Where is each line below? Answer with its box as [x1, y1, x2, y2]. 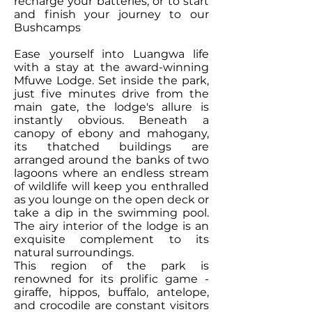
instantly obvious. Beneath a [14, 114, 209, 127]
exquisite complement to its [14, 233, 209, 246]
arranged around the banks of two [14, 153, 209, 166]
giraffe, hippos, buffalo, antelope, [14, 286, 209, 299]
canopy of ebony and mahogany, [14, 127, 209, 140]
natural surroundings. [14, 246, 134, 259]
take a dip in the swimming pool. [14, 206, 209, 219]
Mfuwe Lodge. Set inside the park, [14, 74, 209, 87]
